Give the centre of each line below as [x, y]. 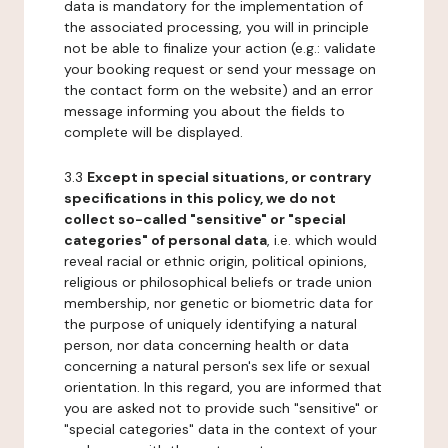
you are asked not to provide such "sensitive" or [221, 408]
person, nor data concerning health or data [206, 345]
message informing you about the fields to [204, 111]
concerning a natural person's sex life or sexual [217, 366]
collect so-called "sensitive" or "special [205, 219]
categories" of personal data [165, 240]
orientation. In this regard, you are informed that [223, 387]
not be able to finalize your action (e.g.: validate [220, 48]
